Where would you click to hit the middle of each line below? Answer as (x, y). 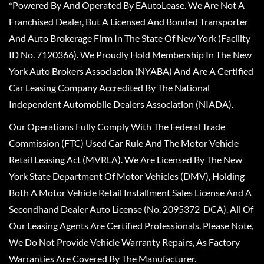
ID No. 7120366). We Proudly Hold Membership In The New (130, 55)
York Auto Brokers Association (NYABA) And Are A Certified (131, 71)
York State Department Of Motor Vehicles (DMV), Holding (127, 176)
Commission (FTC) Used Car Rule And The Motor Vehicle (124, 143)
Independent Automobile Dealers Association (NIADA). (121, 104)
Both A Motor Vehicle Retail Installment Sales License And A (130, 192)
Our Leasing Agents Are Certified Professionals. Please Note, (131, 225)
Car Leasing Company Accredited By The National (109, 88)
